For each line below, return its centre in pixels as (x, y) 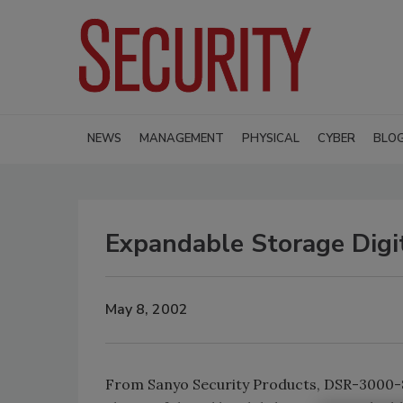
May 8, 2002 (147, 310)
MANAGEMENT (182, 138)
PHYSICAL (271, 138)
